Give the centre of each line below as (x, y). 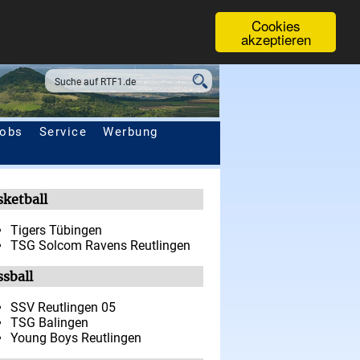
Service (63, 132)
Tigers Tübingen (56, 230)
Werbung (131, 132)
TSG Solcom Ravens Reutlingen (100, 245)
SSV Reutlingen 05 (63, 307)
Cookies (276, 25)
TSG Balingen (49, 322)
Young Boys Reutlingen (76, 337)
